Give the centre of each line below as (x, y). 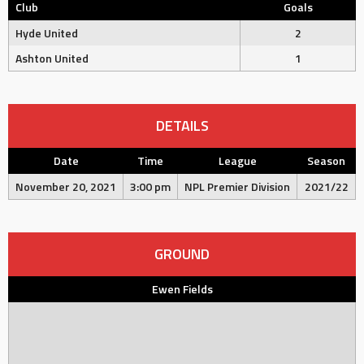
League (237, 160)
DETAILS (182, 126)
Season (326, 160)
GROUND (182, 254)
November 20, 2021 (66, 186)
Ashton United (52, 58)
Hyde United (47, 33)
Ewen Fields (182, 289)
